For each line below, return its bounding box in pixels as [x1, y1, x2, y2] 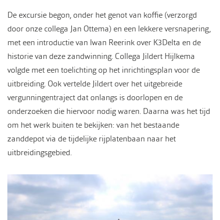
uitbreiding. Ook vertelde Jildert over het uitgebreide [7, 78, 182, 89]
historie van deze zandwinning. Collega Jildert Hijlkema [7, 51, 195, 61]
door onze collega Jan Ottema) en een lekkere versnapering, [7, 23, 211, 34]
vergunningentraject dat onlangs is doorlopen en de [7, 92, 183, 103]
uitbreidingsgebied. [7, 147, 72, 158]
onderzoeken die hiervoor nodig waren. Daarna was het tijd [7, 106, 210, 116]
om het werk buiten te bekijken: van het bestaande [7, 119, 179, 130]
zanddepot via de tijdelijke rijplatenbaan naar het [7, 133, 176, 144]
